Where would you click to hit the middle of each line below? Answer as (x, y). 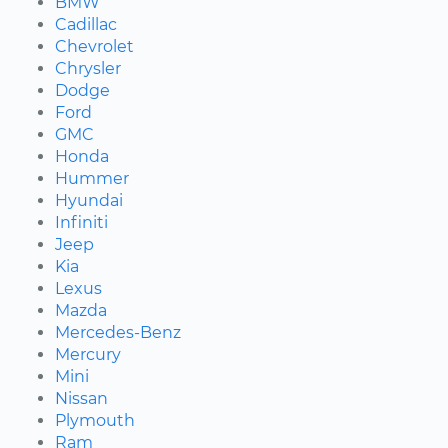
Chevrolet (94, 47)
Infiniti (81, 223)
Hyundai (89, 201)
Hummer (92, 179)
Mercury (88, 355)
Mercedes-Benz (118, 333)
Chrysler (88, 69)
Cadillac (86, 25)
